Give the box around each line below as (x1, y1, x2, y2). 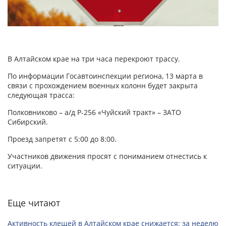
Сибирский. (8, 117, 48, 127)
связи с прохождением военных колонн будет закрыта (8, 81, 198, 91)
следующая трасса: (8, 90, 75, 100)
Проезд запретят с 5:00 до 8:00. (8, 134, 117, 144)
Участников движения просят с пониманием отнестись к (8, 151, 207, 161)
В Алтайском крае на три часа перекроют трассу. (8, 54, 180, 64)
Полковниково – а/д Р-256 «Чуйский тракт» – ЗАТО (8, 107, 181, 118)
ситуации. (8, 161, 42, 171)
